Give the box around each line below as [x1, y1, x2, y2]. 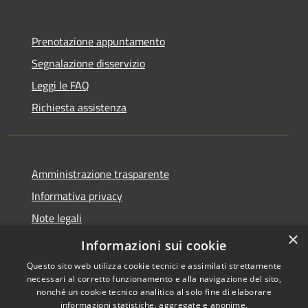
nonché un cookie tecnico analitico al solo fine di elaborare [36, 286, 272, 298]
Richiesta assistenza [32, 98, 126, 115]
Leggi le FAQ [32, 76, 89, 93]
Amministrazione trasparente [32, 165, 169, 182]
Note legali [32, 209, 82, 226]
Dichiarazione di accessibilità [32, 231, 165, 248]
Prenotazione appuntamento [32, 32, 165, 49]
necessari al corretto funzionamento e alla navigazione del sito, [26, 273, 282, 285]
